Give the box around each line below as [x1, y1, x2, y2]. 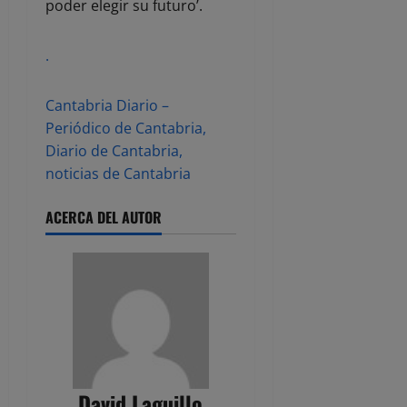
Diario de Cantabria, [45, 141, 183, 162]
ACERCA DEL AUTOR [45, 206, 162, 229]
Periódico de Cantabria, [45, 118, 206, 139]
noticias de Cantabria [45, 164, 191, 184]
